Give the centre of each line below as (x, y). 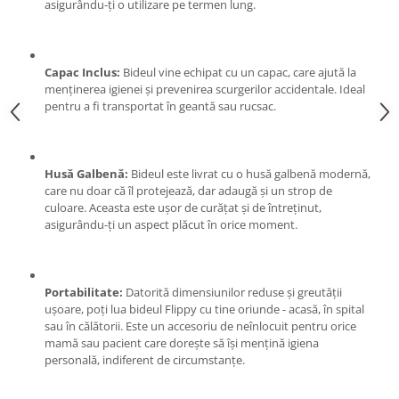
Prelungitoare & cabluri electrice (110, 224)
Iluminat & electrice (73, 196)
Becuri (33, 247)
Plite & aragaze (58, 173)
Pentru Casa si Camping (85, 12)
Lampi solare (52, 340)
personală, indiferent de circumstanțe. (145, 360)
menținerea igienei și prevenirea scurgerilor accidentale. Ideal (205, 89)
